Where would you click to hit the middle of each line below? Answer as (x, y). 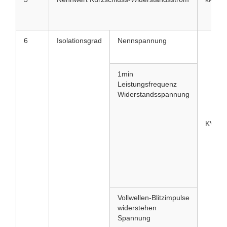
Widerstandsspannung (154, 94)
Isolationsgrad (79, 40)
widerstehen (137, 207)
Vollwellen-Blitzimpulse (154, 197)
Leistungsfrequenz (147, 84)
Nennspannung (142, 40)
